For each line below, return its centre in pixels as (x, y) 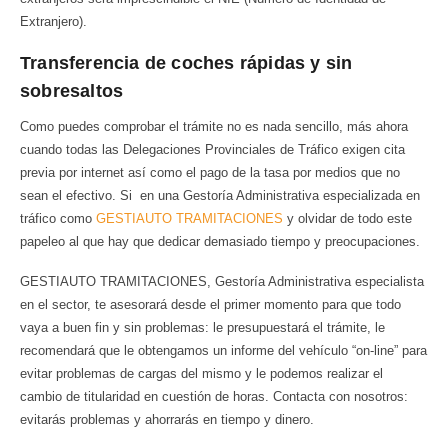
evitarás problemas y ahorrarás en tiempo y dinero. (167, 419)
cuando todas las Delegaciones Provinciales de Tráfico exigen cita (212, 150)
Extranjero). (53, 22)
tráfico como (58, 219)
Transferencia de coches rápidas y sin (186, 63)
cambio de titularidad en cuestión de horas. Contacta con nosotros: (214, 396)
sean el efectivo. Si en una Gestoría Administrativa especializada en (220, 196)
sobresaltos (72, 91)
